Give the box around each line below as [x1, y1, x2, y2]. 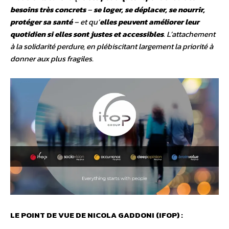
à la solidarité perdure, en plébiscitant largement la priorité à [10, 40, 213, 53]
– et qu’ [74, 16, 100, 28]
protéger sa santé [10, 16, 74, 28]
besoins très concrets [10, 4, 87, 16]
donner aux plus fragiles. [10, 53, 94, 65]
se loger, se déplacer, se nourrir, [94, 4, 205, 16]
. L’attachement [164, 28, 215, 40]
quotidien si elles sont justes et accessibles [10, 28, 164, 40]
